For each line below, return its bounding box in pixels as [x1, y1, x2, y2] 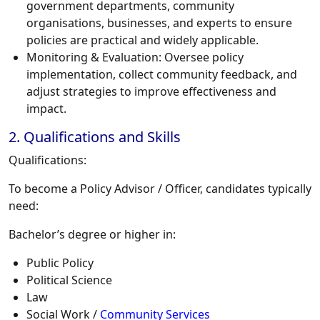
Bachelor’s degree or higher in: [9, 226, 176, 243]
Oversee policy [161, 49, 244, 66]
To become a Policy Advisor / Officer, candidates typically [9, 181, 311, 197]
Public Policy [26, 255, 94, 271]
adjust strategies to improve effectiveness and [26, 84, 276, 100]
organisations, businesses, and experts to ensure [26, 15, 292, 31]
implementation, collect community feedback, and [26, 66, 297, 83]
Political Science [26, 272, 112, 289]
